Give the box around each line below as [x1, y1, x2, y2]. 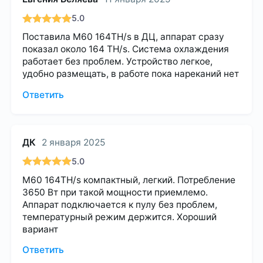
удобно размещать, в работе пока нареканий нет [22, 68, 240, 80]
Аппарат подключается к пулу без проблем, [22, 198, 218, 210]
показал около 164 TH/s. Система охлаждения [22, 43, 230, 55]
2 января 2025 [41, 136, 105, 148]
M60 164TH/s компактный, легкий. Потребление [22, 174, 236, 186]
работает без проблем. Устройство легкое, [22, 56, 213, 68]
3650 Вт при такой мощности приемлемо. [22, 186, 208, 198]
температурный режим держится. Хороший [22, 211, 217, 222]
